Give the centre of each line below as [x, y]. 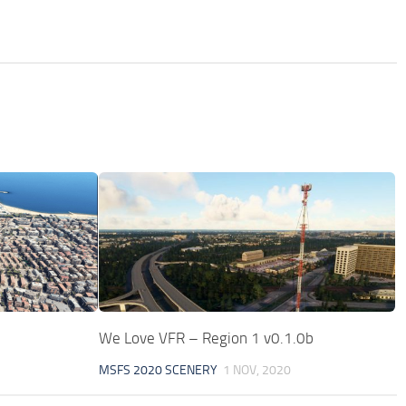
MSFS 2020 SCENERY [159, 371]
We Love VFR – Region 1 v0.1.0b [207, 338]
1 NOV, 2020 [257, 371]
